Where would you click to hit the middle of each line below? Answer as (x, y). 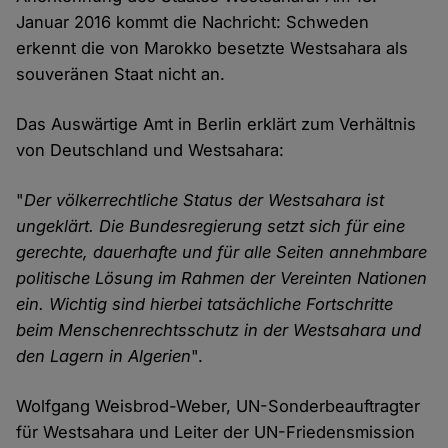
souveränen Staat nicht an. (121, 74)
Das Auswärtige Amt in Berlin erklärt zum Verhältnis (216, 124)
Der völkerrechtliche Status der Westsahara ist (204, 200)
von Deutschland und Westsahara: (153, 150)
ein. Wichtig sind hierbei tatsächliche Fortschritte (205, 304)
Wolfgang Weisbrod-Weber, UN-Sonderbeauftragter (218, 406)
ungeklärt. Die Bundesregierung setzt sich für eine (211, 226)
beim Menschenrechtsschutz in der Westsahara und (219, 330)
